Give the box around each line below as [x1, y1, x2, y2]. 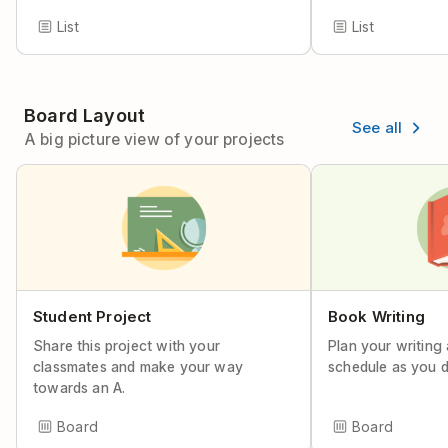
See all [351, 117, 402, 137]
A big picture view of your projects [24, 130, 285, 149]
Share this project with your [33, 337, 220, 354]
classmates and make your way [33, 358, 243, 375]
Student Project [33, 307, 152, 326]
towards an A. [33, 379, 126, 396]
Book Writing [328, 307, 425, 326]
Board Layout [24, 105, 146, 126]
